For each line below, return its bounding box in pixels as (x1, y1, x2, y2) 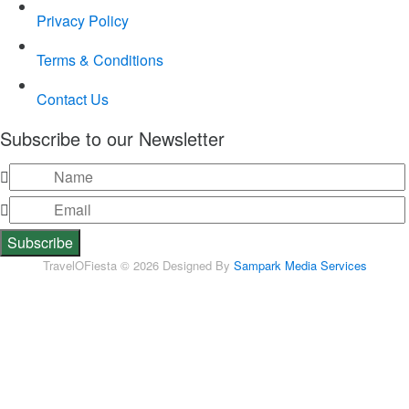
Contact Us (37, 89, 109, 110)
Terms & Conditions (37, 49, 163, 71)
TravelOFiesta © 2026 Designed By (42, 257, 230, 275)
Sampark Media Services (229, 257, 367, 275)
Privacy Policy (37, 10, 129, 32)
